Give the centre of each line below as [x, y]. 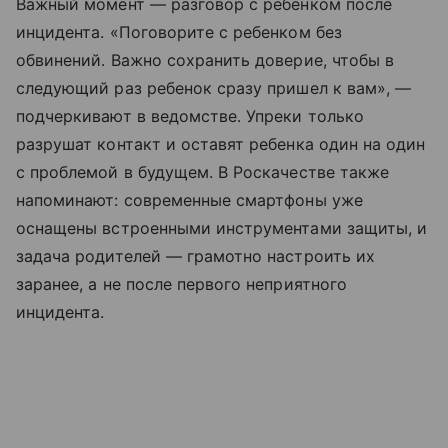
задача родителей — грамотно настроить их [195, 256]
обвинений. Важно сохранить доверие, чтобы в [205, 60]
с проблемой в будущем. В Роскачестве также [203, 172]
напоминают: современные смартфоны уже [189, 200]
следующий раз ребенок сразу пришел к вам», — [214, 88]
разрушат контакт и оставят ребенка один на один [221, 144]
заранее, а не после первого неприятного [181, 284]
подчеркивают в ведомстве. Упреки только [190, 116]
